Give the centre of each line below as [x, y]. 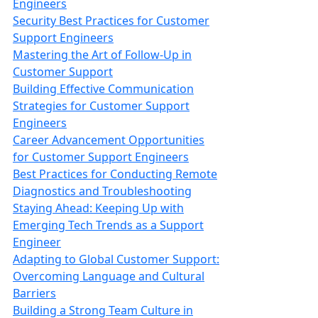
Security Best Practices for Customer [111, 21]
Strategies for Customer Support [101, 106]
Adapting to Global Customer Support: [116, 259]
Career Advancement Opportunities [109, 140]
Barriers [34, 293]
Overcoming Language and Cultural [109, 276]
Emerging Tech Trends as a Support [108, 225]
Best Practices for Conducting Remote [115, 174]
